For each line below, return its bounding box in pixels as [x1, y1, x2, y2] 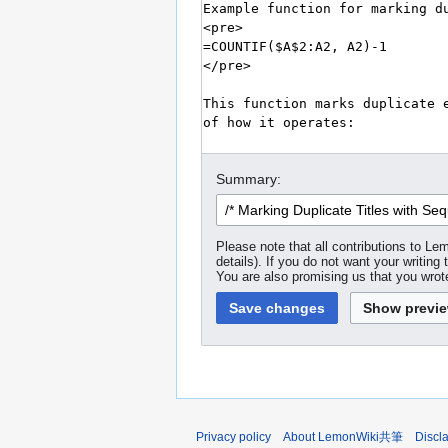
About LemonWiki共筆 [283, 429, 403, 444]
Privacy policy [196, 429, 271, 444]
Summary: [216, 170, 281, 187]
